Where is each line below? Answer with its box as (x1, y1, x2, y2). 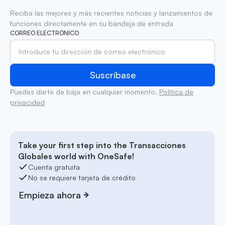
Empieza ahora (19, 189, 81, 200)
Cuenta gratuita (28, 162, 80, 171)
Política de (159, 87, 193, 96)
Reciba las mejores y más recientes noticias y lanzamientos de (10, 8, 212, 17)
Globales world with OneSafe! (18, 151, 134, 161)
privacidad (10, 97, 45, 106)
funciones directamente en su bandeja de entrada (10, 19, 173, 28)
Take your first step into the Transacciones (18, 140, 186, 150)
